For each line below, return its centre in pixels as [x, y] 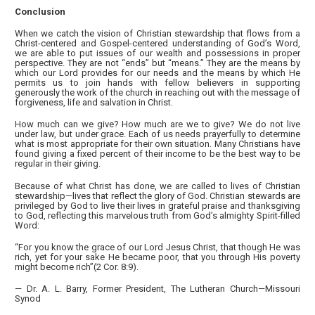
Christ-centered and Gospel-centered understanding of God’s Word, [157, 43]
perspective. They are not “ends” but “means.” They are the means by [157, 63]
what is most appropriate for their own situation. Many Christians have [157, 144]
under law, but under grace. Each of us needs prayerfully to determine [157, 134]
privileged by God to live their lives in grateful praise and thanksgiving [157, 205]
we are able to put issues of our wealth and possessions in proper [157, 53]
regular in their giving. [58, 164]
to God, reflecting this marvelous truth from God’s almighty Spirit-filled [157, 215]
